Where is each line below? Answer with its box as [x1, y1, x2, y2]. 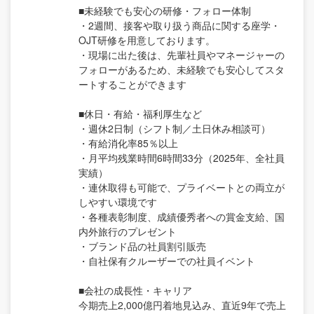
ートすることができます [78, 77, 186, 92]
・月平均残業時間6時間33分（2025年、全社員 [78, 151, 285, 165]
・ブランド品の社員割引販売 [78, 239, 206, 254]
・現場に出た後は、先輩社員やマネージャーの [78, 48, 285, 62]
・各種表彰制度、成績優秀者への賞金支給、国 [78, 210, 285, 224]
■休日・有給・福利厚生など [78, 107, 202, 121]
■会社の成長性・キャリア [78, 283, 192, 298]
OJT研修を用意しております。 [78, 33, 215, 48]
